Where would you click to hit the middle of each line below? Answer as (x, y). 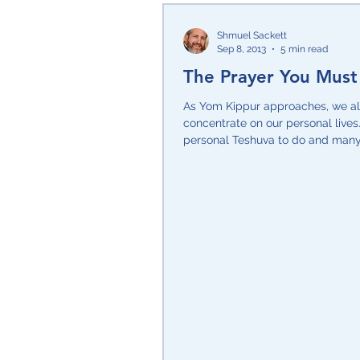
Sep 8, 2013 (241, 49)
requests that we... (231, 157)
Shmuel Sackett (252, 36)
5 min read (304, 49)
